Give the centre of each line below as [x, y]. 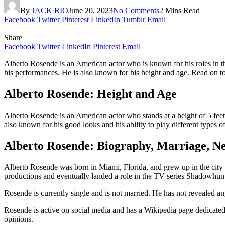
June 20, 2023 [91, 10]
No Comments [136, 10]
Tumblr [134, 19]
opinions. [19, 219]
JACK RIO [50, 10]
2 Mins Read [180, 10]
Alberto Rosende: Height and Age [90, 94]
